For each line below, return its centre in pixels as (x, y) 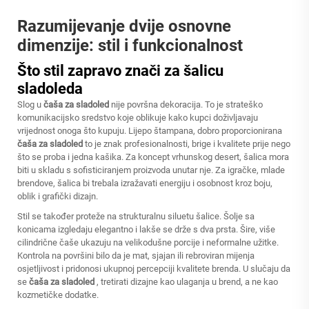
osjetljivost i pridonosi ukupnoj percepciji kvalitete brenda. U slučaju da (154, 269)
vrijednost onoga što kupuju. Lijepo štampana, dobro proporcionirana (150, 131)
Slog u (30, 104)
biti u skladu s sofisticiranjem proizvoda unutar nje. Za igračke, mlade (151, 170)
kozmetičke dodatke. (58, 295)
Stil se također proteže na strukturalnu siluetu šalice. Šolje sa (136, 216)
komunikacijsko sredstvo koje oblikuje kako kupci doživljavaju (138, 118)
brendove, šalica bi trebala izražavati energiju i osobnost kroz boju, (145, 183)
